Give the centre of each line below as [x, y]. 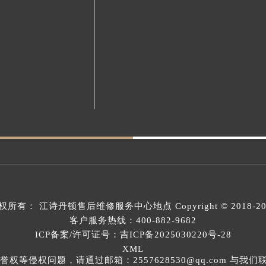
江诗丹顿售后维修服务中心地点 [106, 206]
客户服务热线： [103, 220]
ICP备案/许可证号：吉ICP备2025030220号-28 [133, 234]
